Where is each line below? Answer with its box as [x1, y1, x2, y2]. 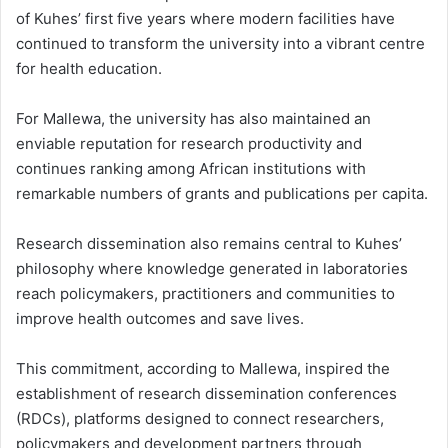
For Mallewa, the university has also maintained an [16, 109, 371, 129]
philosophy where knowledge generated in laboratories [16, 259, 408, 279]
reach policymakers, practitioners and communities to [16, 284, 395, 304]
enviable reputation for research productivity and [16, 134, 362, 154]
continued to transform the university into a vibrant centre [16, 34, 425, 54]
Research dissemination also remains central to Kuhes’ [16, 234, 402, 254]
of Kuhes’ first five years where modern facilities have [16, 9, 395, 29]
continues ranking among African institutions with [16, 159, 366, 179]
